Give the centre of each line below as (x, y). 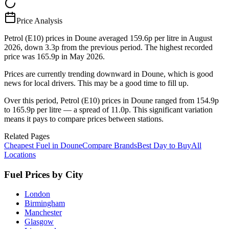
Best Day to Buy (164, 145)
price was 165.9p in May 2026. (54, 56)
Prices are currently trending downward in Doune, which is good (109, 74)
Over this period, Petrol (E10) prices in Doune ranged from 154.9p (111, 100)
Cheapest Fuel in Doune (43, 145)
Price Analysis (39, 20)
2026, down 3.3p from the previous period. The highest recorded (108, 47)
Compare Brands (110, 145)
